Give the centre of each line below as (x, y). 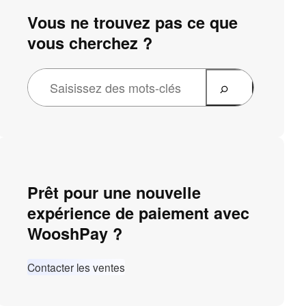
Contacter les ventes (76, 267)
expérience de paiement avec (139, 213)
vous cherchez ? (90, 43)
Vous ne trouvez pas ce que (133, 23)
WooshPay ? (75, 234)
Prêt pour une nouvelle (114, 193)
